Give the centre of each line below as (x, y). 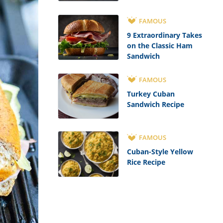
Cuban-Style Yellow (160, 152)
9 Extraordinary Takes (164, 35)
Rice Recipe (146, 162)
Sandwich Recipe (155, 104)
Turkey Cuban (151, 94)
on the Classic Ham (160, 45)
